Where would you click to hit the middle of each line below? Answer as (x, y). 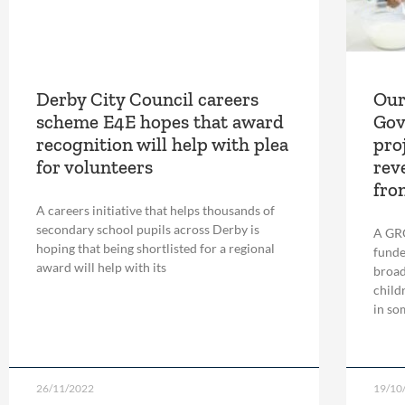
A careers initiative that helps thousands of (155, 210)
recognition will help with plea (162, 144)
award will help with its (101, 267)
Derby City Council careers (147, 99)
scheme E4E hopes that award (160, 121)
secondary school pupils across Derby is (148, 229)
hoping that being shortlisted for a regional (155, 248)
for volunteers (94, 166)
